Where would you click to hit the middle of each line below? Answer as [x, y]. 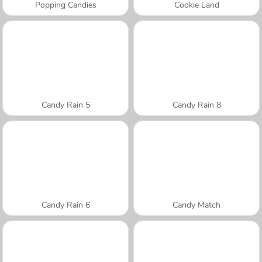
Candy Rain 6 [65, 205]
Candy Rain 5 [65, 105]
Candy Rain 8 [196, 105]
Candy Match [196, 205]
